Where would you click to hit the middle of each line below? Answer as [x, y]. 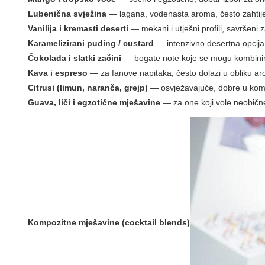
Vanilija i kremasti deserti [78, 28]
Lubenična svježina [67, 14]
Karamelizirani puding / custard [91, 43]
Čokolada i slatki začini [75, 58]
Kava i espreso [58, 73]
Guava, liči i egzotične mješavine [94, 102]
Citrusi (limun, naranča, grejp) [88, 88]
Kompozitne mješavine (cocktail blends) [109, 222]
